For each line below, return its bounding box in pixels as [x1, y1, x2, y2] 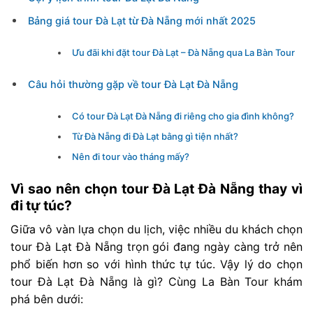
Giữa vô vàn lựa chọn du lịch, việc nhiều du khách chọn [10, 221, 303, 236]
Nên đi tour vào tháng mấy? [72, 151, 190, 163]
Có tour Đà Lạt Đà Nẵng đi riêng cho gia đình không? [72, 110, 295, 122]
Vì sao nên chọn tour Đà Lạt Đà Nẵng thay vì [10, 180, 303, 198]
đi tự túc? [10, 197, 72, 214]
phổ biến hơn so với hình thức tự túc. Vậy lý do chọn [10, 256, 303, 271]
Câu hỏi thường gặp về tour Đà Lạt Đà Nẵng [27, 78, 238, 91]
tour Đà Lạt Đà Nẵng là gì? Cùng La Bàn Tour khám [10, 274, 303, 289]
